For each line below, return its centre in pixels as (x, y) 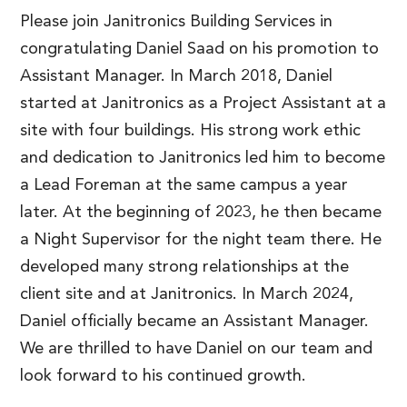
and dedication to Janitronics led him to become (203, 158)
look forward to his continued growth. (163, 376)
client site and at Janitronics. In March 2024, (187, 294)
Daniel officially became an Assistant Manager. (194, 321)
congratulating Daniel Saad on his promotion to (199, 49)
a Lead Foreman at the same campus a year (184, 185)
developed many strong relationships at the (184, 267)
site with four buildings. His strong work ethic (190, 130)
